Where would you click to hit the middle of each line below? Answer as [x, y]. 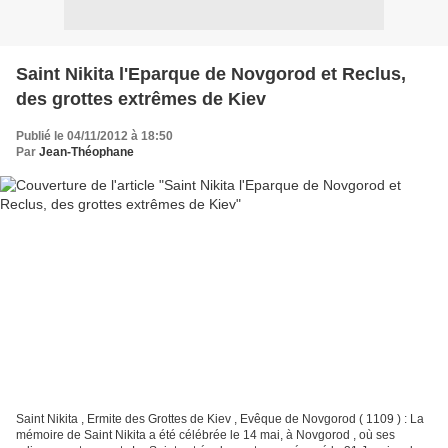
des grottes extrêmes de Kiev [141, 98]
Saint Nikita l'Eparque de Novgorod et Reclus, [211, 73]
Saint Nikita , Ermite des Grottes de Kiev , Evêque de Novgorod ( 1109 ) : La [220, 419]
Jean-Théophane [86, 151]
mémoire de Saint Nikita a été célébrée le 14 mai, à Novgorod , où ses [205, 435]
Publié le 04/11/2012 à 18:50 [94, 135]
